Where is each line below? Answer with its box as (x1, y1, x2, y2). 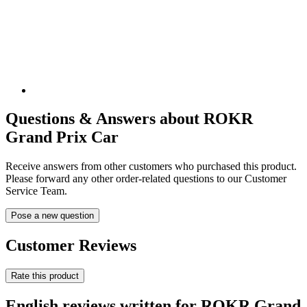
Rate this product (11, 271, 79, 282)
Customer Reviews (5, 236, 136, 255)
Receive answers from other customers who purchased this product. (5, 160, 297, 173)
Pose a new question (11, 210, 94, 221)
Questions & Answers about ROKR (5, 110, 253, 128)
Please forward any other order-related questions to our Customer (5, 173, 286, 185)
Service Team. (5, 185, 67, 197)
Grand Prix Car (5, 128, 119, 147)
